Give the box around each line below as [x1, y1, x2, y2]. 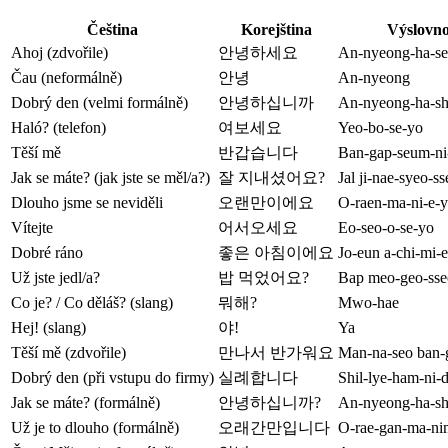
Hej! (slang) [11, 319, 86, 337]
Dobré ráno [11, 244, 83, 262]
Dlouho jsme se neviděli [11, 194, 163, 212]
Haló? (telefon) [11, 119, 106, 137]
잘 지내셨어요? [218, 169, 325, 187]
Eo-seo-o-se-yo [338, 219, 434, 237]
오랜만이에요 [218, 194, 314, 212]
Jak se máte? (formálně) [11, 394, 160, 412]
